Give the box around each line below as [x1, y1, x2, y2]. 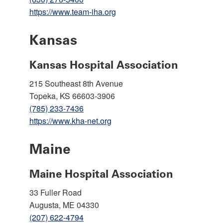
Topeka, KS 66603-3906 [29, 90, 115, 102]
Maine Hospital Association [29, 167, 173, 181]
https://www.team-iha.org [29, 5, 116, 17]
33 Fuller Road [29, 186, 82, 198]
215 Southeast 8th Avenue [29, 77, 123, 89]
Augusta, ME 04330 [29, 199, 99, 211]
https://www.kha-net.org [29, 114, 111, 126]
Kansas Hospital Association [29, 58, 178, 72]
